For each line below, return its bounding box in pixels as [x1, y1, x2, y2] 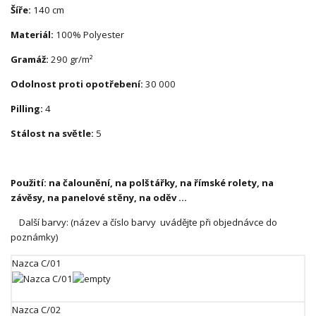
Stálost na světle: [11, 127, 94, 140]
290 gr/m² [49, 53, 93, 66]
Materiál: [11, 28, 54, 41]
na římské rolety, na [180, 176, 274, 189]
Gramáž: [11, 53, 49, 66]
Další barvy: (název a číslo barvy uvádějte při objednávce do [11, 216, 277, 229]
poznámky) [11, 231, 58, 243]
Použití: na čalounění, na [11, 176, 129, 189]
